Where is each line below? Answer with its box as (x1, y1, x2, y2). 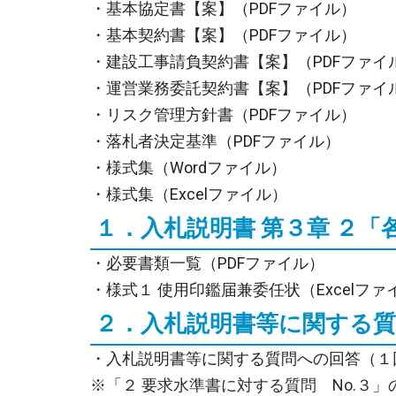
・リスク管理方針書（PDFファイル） (90, 105, 356, 124)
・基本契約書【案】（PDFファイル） (90, 26, 356, 44)
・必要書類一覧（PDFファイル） (90, 254, 324, 272)
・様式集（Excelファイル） (90, 185, 287, 203)
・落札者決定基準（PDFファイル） (90, 132, 340, 150)
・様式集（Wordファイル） (90, 158, 286, 177)
